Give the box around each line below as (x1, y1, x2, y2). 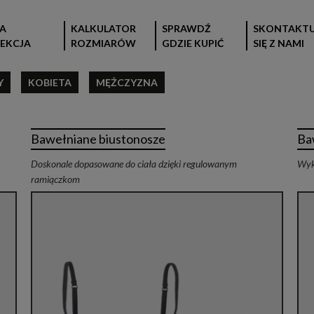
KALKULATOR (71, 22, 136, 34)
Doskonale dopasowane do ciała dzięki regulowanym (30, 158, 237, 170)
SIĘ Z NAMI (253, 37, 304, 49)
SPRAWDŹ (162, 22, 211, 34)
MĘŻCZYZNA (96, 76, 158, 88)
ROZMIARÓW (71, 37, 136, 49)
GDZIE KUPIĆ (162, 37, 224, 49)
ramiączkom (30, 173, 80, 185)
